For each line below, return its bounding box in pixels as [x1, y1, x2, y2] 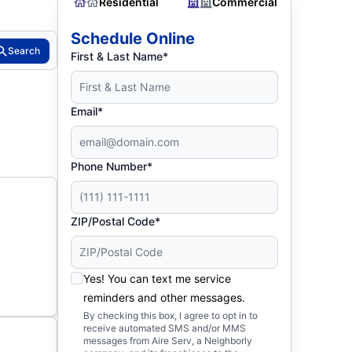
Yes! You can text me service [83, 272, 232, 285]
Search [8, 45, 41, 57]
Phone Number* [71, 159, 153, 173]
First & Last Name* [71, 49, 169, 63]
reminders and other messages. [83, 291, 246, 304]
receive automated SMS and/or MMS [83, 322, 247, 334]
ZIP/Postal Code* [71, 214, 161, 228]
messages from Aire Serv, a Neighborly [83, 335, 253, 346]
